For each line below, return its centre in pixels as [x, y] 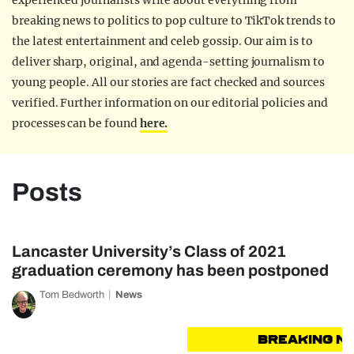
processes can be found [76, 123]
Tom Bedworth [72, 295]
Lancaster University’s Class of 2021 [149, 251]
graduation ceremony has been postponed [170, 270]
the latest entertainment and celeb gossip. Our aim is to [162, 41]
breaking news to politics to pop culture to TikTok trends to [174, 21]
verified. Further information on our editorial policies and [170, 103]
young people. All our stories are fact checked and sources [168, 82]
